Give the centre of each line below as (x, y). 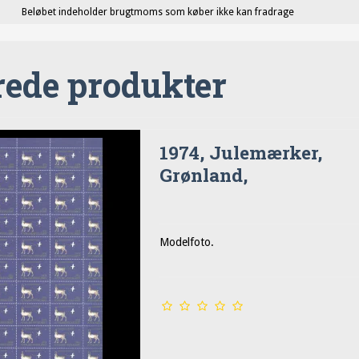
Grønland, (204, 174)
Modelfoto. (187, 242)
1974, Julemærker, (241, 152)
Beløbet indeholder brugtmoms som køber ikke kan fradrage (157, 12)
